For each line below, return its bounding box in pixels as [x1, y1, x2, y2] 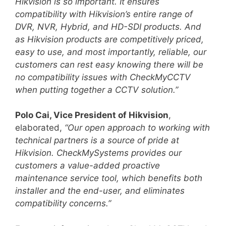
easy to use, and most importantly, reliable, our [15, 46, 206, 57]
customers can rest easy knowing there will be [15, 59, 203, 70]
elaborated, [15, 123, 65, 133]
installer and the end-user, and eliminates [15, 186, 185, 196]
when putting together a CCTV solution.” [15, 84, 178, 95]
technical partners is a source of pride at [15, 135, 179, 145]
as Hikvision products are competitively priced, [15, 34, 204, 44]
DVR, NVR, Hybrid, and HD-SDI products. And [15, 21, 201, 32]
